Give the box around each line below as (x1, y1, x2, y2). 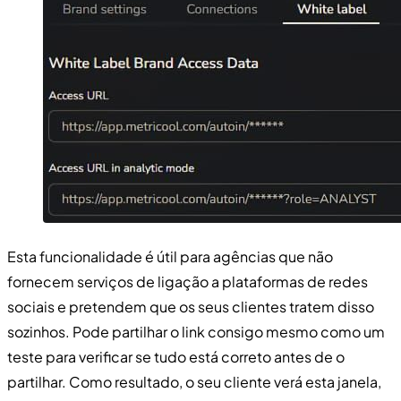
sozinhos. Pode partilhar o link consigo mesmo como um (7, 321, 385, 341)
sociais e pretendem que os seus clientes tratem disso (7, 296, 374, 316)
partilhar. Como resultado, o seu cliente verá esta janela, (7, 371, 381, 391)
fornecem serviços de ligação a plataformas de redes (7, 271, 368, 291)
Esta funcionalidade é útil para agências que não (7, 246, 333, 266)
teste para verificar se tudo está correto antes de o (7, 346, 345, 366)
